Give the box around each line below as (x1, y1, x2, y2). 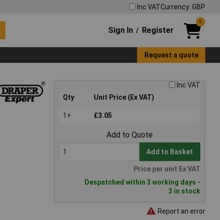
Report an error (156, 207, 205, 215)
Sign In (108, 25, 134, 35)
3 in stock (168, 187, 200, 195)
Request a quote (144, 51, 198, 59)
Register (141, 25, 174, 35)
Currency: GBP (161, 2, 205, 11)
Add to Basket (146, 148, 193, 156)
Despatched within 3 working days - (84, 178, 200, 187)
